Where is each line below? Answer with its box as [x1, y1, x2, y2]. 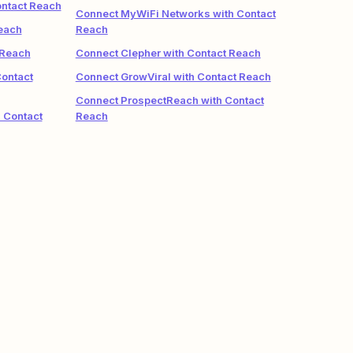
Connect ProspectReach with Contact [75, 94, 264, 106]
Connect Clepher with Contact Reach [75, 46, 261, 59]
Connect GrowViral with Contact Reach [75, 70, 271, 83]
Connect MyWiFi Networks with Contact [75, 7, 276, 20]
